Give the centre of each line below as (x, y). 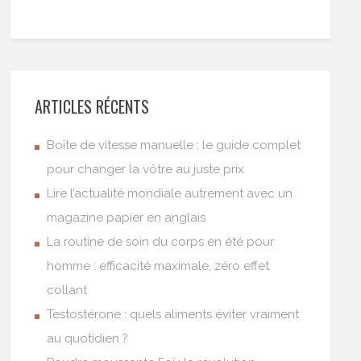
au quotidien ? (88, 338)
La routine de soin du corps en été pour (161, 242)
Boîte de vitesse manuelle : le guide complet (174, 145)
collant (67, 290)
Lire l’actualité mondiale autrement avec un (170, 193)
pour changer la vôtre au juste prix (146, 169)
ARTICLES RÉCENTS (92, 106)
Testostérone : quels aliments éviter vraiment (173, 314)
